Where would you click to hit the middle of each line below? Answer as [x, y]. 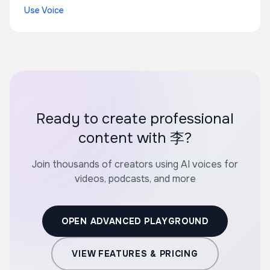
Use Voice [44, 10]
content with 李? [135, 138]
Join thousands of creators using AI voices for [135, 164]
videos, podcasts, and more [135, 179]
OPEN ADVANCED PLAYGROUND [135, 221]
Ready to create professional [135, 119]
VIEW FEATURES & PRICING [135, 254]
